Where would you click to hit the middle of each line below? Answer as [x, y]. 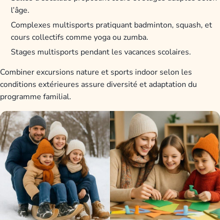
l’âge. [20, 10]
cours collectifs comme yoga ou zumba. [80, 37]
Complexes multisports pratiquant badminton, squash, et [112, 25]
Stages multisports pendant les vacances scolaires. [101, 52]
